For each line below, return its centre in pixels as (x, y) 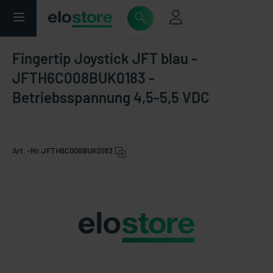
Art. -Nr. (27, 151)
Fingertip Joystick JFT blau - (105, 58)
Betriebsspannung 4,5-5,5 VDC (111, 97)
